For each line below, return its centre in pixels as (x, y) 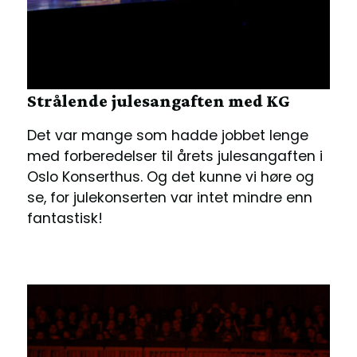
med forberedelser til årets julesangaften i (175, 156)
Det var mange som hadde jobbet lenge (167, 135)
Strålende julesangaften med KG (158, 100)
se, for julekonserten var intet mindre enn (169, 197)
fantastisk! (65, 218)
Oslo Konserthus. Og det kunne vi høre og (170, 177)
